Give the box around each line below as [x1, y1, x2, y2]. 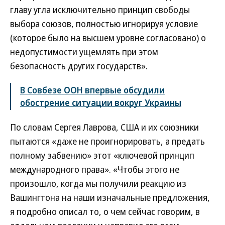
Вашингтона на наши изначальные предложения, [10, 191, 210, 203]
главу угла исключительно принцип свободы [10, 4, 190, 16]
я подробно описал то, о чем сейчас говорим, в [10, 205, 200, 217]
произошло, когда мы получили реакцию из [10, 177, 186, 189]
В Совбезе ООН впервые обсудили [20, 84, 165, 96]
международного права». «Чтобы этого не [10, 163, 179, 175]
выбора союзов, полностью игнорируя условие [10, 18, 198, 30]
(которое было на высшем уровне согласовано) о [10, 32, 206, 44]
